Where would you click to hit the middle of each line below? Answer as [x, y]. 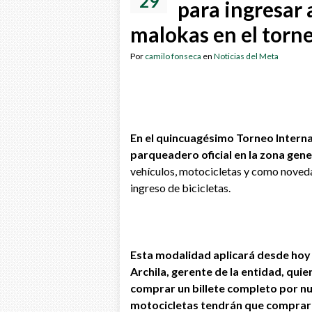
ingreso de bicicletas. [180, 188]
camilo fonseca [173, 56]
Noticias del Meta [246, 56]
